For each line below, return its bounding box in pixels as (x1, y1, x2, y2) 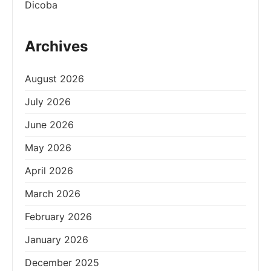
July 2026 (25, 95, 71, 108)
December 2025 (25, 256, 99, 269)
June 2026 (25, 118, 74, 131)
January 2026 (25, 233, 88, 246)
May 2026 (25, 141, 71, 154)
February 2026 (25, 210, 92, 223)
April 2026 (25, 164, 73, 177)
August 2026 (25, 72, 84, 85)
